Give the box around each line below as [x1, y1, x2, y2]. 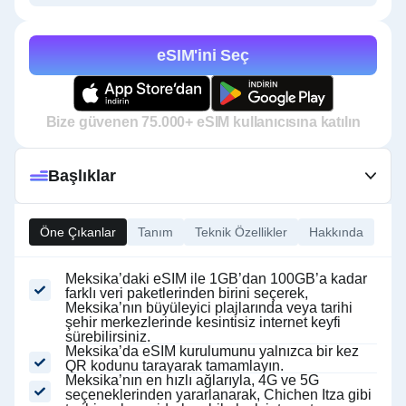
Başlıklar [48, 167, 116, 185]
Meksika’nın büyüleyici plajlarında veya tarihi [65, 300, 353, 315]
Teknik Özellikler [195, 225, 287, 239]
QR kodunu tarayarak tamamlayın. [65, 358, 284, 373]
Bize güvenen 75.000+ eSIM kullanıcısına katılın [45, 114, 361, 130]
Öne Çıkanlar [40, 225, 116, 239]
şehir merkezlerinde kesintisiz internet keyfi [65, 314, 341, 330]
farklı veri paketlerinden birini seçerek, [65, 285, 308, 301]
